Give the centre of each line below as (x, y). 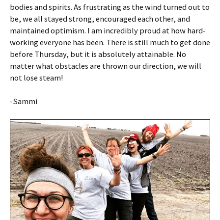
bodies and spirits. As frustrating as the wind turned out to (110, 7)
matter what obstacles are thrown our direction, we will (106, 66)
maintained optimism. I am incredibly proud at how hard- (108, 30)
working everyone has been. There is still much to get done (110, 42)
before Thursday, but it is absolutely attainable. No (98, 54)
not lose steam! (37, 78)
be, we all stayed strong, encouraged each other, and (100, 19)
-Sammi (24, 101)
